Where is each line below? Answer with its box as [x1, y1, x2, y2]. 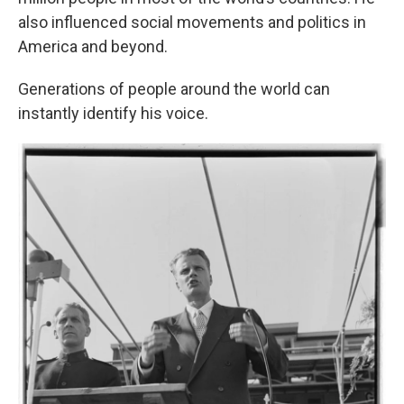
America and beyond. [18, 37, 168, 56]
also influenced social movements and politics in [18, 13, 366, 32]
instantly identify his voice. [18, 104, 208, 123]
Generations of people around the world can [18, 79, 330, 98]
